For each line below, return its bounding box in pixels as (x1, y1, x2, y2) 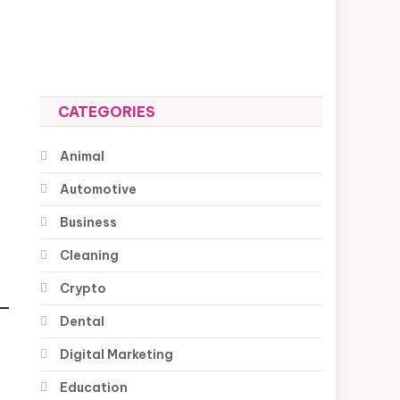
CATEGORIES (58, 103, 156, 121)
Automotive (60, 181, 137, 198)
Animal (60, 148, 105, 165)
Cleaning (60, 247, 120, 264)
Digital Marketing (60, 346, 174, 363)
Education (60, 379, 129, 396)
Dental (60, 313, 105, 330)
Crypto (60, 280, 107, 297)
